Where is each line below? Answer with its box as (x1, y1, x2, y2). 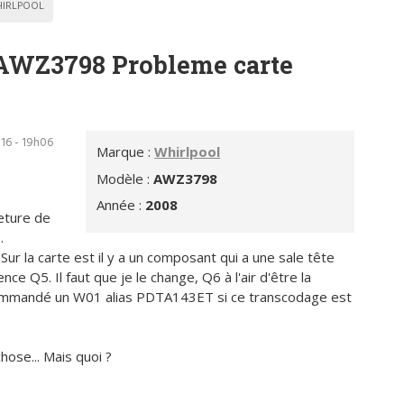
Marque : (96, 142, 155, 161)
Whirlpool (154, 142, 221, 161)
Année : (96, 196, 146, 215)
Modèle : (96, 169, 154, 188)
